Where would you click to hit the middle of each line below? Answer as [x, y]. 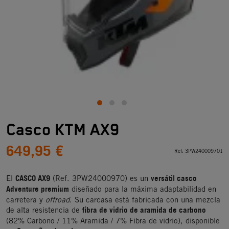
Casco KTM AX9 [63, 130]
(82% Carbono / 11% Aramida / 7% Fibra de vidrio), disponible [113, 221]
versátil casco [174, 179]
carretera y [26, 200]
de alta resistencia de [44, 210]
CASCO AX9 [33, 179]
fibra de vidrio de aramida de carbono [144, 210]
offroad [58, 200]
